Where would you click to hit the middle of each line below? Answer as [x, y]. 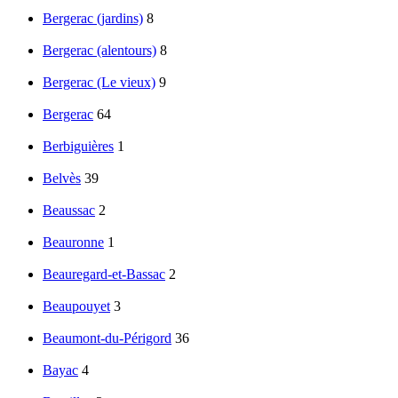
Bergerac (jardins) [93, 19]
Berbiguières [78, 147]
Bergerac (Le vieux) [99, 83]
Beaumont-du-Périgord [107, 338]
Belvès [62, 179]
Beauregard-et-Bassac [104, 275]
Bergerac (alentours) [99, 51]
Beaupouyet [76, 306]
